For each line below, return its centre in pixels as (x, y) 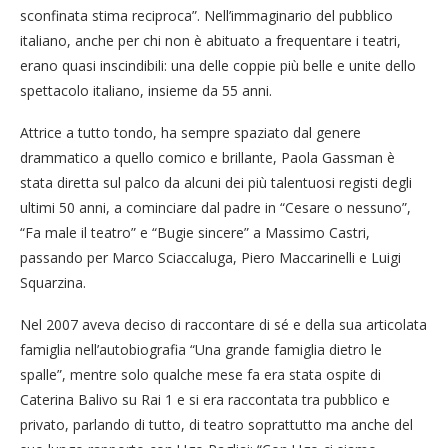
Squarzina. (53, 282)
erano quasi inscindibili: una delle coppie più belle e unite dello (218, 65)
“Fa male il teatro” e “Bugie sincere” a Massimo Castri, (195, 232)
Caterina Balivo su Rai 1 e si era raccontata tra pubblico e (205, 399)
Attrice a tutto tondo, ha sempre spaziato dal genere (190, 132)
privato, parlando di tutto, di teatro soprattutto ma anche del (216, 424)
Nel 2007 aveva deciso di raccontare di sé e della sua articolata (223, 324)
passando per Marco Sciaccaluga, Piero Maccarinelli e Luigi (210, 257)
